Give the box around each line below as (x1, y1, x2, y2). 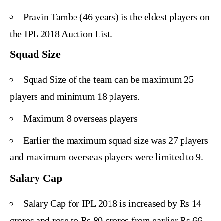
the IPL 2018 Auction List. (10, 28, 112, 39)
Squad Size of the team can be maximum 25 (23, 74, 194, 85)
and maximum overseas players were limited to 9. (10, 151, 203, 163)
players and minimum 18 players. (10, 91, 140, 102)
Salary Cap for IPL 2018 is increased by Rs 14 (23, 197, 202, 209)
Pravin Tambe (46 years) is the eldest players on (23, 11, 210, 22)
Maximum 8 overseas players (23, 112, 138, 124)
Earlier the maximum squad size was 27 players (23, 135, 209, 146)
